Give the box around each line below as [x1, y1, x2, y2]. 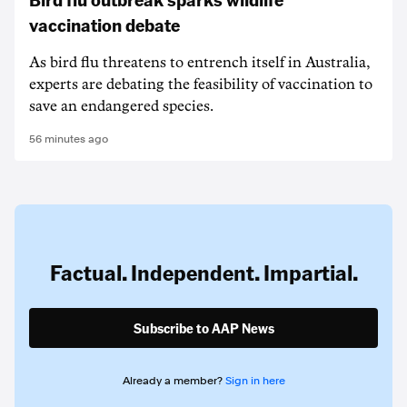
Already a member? [122, 374, 225, 387]
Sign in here [224, 374, 285, 387]
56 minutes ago [29, 133, 108, 145]
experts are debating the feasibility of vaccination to [29, 77, 372, 92]
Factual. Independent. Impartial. [49, 258, 358, 286]
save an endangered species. [29, 99, 213, 114]
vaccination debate [29, 13, 180, 36]
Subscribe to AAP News [133, 319, 274, 337]
